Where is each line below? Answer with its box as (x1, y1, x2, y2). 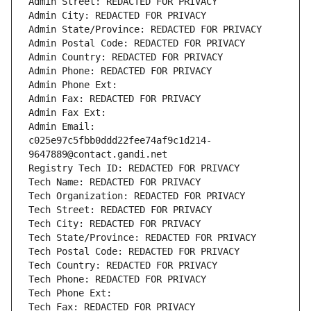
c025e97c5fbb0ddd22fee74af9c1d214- (28, 135, 212, 146)
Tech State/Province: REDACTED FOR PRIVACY (28, 232, 256, 244)
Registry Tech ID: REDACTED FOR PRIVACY (28, 162, 239, 174)
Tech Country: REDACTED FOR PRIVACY (28, 260, 217, 271)
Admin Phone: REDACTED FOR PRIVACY (28, 65, 212, 77)
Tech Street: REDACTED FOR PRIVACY (28, 204, 212, 216)
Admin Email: (28, 121, 95, 133)
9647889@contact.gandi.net (28, 149, 167, 160)
